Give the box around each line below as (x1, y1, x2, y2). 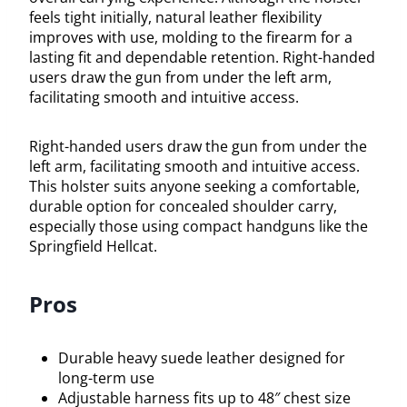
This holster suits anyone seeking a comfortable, (29, 176, 360, 197)
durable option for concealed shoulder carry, (29, 196, 337, 217)
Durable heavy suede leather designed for (58, 348, 345, 369)
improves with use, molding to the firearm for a (29, 27, 352, 48)
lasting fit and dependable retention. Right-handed (29, 47, 375, 68)
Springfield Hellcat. (29, 236, 157, 257)
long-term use (58, 368, 154, 389)
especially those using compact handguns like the (29, 216, 368, 237)
